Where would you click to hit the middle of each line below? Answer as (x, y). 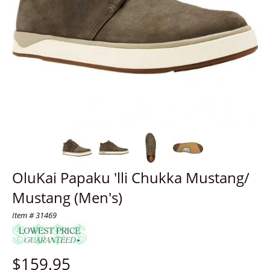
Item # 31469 (34, 215)
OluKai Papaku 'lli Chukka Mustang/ (131, 177)
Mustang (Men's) (67, 197)
